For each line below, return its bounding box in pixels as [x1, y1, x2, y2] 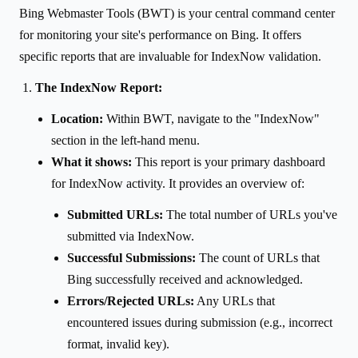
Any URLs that [194, 293, 275, 308]
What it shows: [51, 154, 132, 169]
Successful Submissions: [67, 250, 196, 265]
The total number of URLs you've [163, 207, 337, 221]
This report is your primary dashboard [132, 154, 325, 169]
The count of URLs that [196, 250, 320, 265]
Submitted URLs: [67, 207, 163, 221]
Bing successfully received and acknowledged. [67, 272, 303, 286]
